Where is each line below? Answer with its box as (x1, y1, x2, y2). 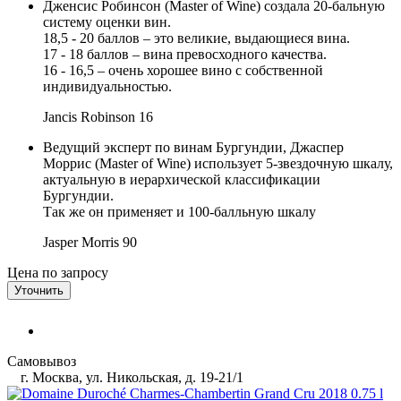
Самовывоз (7, 353, 76, 369)
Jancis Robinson (43, 108, 135, 124)
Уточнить (14, 283, 64, 297)
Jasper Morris (43, 234, 119, 250)
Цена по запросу (7, 264, 108, 280)
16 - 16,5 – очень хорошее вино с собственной (43, 62, 323, 78)
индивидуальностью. (43, 78, 172, 94)
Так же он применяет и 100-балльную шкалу (43, 203, 316, 219)
